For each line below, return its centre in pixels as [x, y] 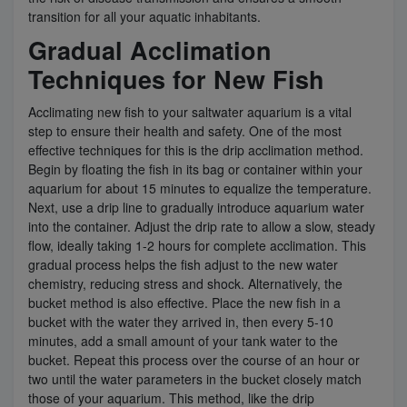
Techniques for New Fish [176, 79]
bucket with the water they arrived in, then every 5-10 [181, 321]
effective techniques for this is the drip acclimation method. [196, 149]
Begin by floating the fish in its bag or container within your [195, 169]
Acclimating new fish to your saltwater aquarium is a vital [190, 111]
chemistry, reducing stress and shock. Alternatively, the [185, 283]
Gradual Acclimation [150, 50]
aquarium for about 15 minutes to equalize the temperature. [200, 188]
